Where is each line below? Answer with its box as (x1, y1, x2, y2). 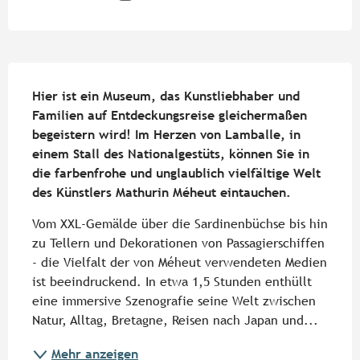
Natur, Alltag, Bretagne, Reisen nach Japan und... (32, 313, 318, 329)
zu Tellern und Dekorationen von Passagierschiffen (32, 235, 325, 252)
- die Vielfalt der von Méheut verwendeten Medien (32, 255, 327, 271)
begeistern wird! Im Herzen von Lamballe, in (32, 127, 301, 143)
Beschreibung (8, 62, 159, 91)
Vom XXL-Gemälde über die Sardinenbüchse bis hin (32, 216, 328, 232)
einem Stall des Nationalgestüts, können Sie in (32, 146, 309, 162)
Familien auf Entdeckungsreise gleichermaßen (32, 108, 307, 124)
